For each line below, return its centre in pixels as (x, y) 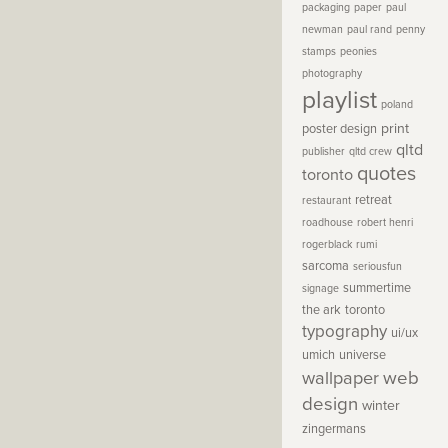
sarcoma (326, 265)
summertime (377, 287)
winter (381, 405)
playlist (340, 99)
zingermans (334, 428)
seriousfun (378, 266)
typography (345, 331)
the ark (322, 309)
